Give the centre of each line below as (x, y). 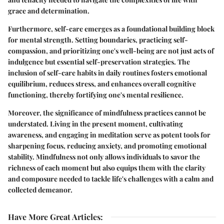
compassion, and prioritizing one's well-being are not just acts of (111, 50)
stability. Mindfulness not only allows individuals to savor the (104, 156)
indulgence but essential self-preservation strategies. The (99, 61)
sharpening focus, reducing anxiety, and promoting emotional (107, 145)
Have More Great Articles (54, 216)
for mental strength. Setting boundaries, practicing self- (98, 39)
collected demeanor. (40, 189)
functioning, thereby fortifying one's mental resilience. (96, 94)
